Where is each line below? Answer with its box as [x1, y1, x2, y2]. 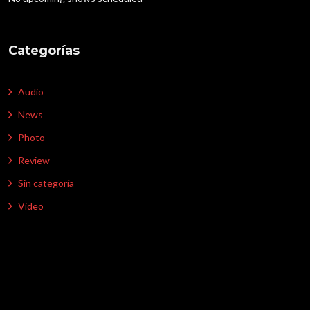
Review [18, 154, 51, 167]
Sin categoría [18, 177, 75, 190]
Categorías [8, 43, 80, 59]
